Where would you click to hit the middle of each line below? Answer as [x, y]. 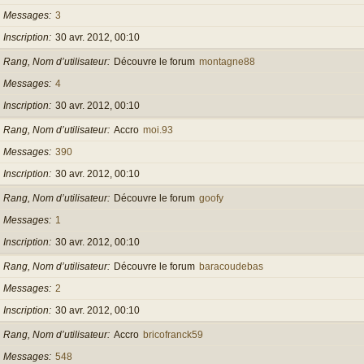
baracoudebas [231, 266]
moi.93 [158, 130]
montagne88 [227, 61]
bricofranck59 [173, 334]
